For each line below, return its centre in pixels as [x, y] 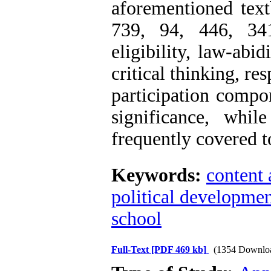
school [136, 219]
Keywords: [159, 175]
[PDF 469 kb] [179, 250]
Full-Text [131, 250]
